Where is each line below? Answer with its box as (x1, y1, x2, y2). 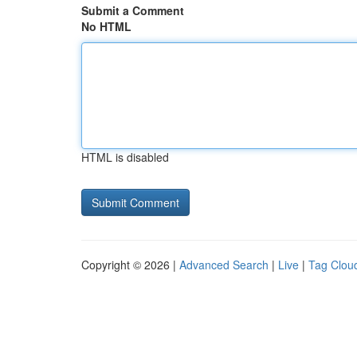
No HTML (81, 18, 131, 34)
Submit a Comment (81, 2, 184, 18)
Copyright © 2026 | (81, 257, 179, 273)
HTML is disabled (81, 149, 169, 165)
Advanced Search (179, 257, 269, 273)
